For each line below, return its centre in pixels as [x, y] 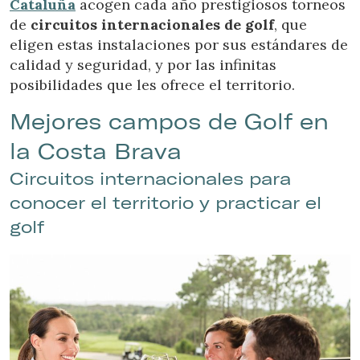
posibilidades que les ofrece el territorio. [152, 85]
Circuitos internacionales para [150, 179]
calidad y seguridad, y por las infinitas [143, 65]
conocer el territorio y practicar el [166, 203]
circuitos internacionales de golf [152, 25]
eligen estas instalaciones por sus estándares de [179, 45]
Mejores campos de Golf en [169, 122]
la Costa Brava [96, 151]
